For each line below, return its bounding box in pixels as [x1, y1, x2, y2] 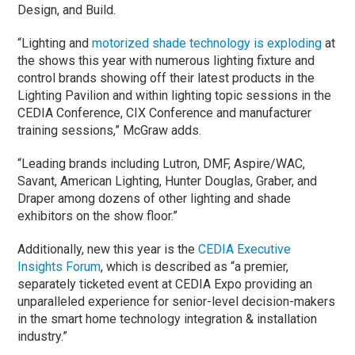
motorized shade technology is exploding [92, 35, 323, 51]
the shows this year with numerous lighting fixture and [17, 52, 315, 68]
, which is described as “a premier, [101, 258, 289, 274]
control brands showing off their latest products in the [17, 70, 315, 86]
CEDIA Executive [198, 241, 292, 257]
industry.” [17, 328, 68, 344]
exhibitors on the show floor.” [17, 208, 178, 223]
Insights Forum [17, 258, 101, 274]
